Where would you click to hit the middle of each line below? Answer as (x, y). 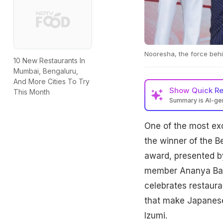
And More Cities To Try (52, 82)
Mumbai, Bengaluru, (46, 71)
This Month (32, 92)
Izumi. (156, 215)
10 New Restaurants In (49, 61)
